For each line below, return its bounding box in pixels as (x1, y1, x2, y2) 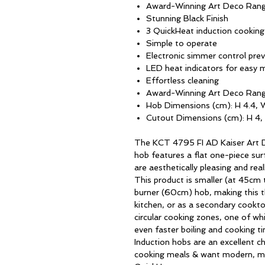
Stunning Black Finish (146, 14, 228, 23)
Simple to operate (146, 38, 217, 48)
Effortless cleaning (146, 76, 219, 85)
